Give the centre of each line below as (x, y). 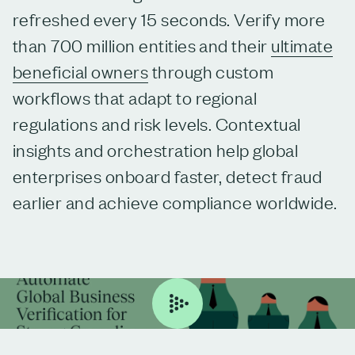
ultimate (302, 44)
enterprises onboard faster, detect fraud (168, 175)
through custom (211, 71)
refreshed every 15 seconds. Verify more (169, 18)
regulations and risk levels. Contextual (157, 123)
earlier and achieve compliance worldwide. (175, 201)
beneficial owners (81, 71)
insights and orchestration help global (156, 149)
